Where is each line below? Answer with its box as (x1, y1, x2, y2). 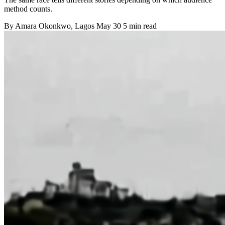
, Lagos (71, 21, 96, 30)
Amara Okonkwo (15, 21, 71, 30)
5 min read (123, 21, 157, 30)
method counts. (4, 4, 52, 13)
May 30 (96, 21, 121, 30)
